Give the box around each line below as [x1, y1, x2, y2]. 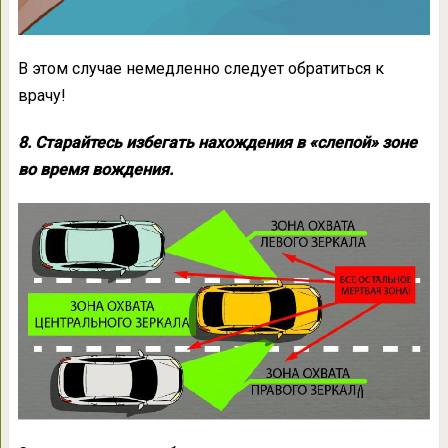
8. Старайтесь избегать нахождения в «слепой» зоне [17, 132, 417, 152]
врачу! [17, 85, 66, 105]
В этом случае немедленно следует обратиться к [17, 58, 384, 78]
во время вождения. [17, 159, 173, 179]
